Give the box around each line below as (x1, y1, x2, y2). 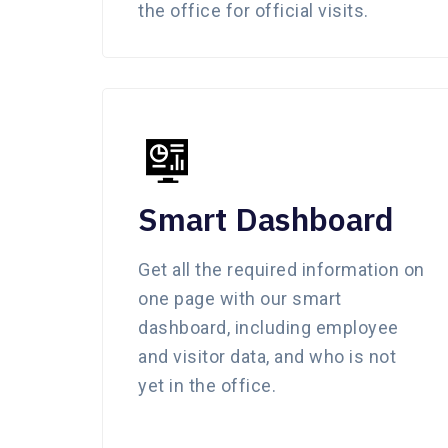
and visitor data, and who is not (138, 345, 396, 367)
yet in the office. (138, 374, 276, 396)
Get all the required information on (138, 258, 425, 280)
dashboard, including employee (138, 316, 399, 338)
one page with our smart (138, 287, 342, 309)
